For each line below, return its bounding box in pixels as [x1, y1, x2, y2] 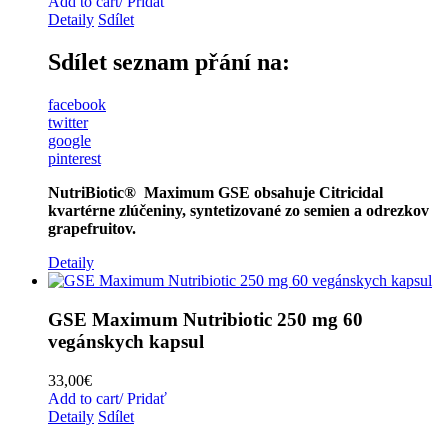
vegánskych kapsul [48, 330, 204, 352]
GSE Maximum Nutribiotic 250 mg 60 [48, 308, 363, 330]
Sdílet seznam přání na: [48, 49, 290, 76]
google [48, 132, 91, 150]
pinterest [48, 150, 101, 168]
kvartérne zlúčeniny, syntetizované [48, 202, 281, 220]
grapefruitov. [48, 220, 136, 238]
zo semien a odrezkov [281, 202, 429, 220]
